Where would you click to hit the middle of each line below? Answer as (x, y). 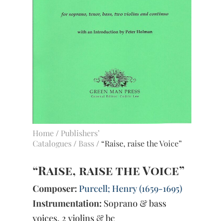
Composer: (55, 188)
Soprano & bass (134, 203)
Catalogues (52, 143)
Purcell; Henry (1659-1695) (131, 188)
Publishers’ (80, 133)
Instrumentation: (67, 203)
